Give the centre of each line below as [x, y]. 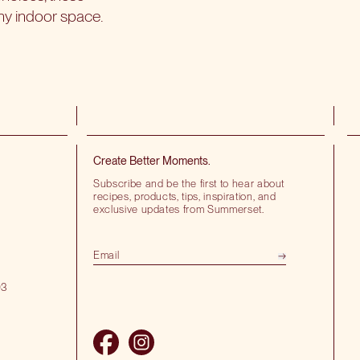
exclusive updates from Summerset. [179, 209]
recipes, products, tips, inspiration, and [185, 196]
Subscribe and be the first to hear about [189, 184]
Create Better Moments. [152, 161]
